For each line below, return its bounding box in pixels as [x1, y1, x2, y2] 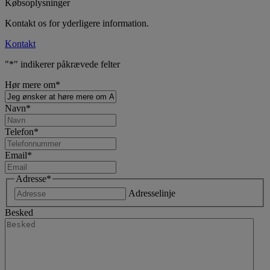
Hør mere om [5, 79, 55, 90]
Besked [5, 207, 33, 218]
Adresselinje [128, 188, 175, 199]
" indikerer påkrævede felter [14, 58, 120, 69]
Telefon [5, 126, 34, 137]
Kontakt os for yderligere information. [5, 17, 149, 28]
